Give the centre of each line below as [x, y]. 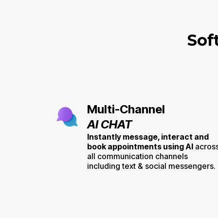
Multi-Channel [126, 109]
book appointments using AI [140, 146]
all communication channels [137, 156]
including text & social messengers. [151, 166]
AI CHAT [109, 124]
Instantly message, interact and [148, 136]
